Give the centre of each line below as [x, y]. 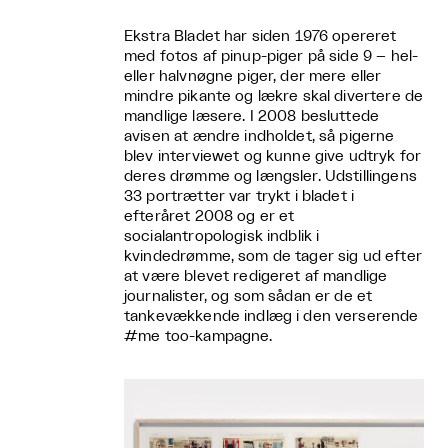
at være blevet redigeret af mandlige [256, 276]
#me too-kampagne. [198, 336]
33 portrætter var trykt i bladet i [239, 196]
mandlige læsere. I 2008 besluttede [252, 116]
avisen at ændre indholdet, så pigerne [259, 136]
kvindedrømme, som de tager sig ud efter [273, 256]
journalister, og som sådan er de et [248, 296]
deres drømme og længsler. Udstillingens [270, 176]
